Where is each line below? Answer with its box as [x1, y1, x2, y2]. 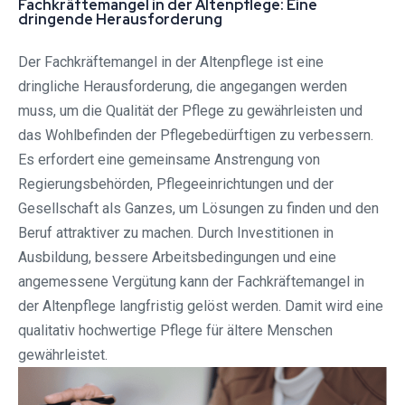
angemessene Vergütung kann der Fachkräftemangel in [18, 273, 364, 291]
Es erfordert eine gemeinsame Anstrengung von [18, 151, 320, 169]
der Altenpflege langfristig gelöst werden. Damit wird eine [18, 297, 383, 316]
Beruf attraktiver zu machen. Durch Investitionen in [18, 224, 334, 242]
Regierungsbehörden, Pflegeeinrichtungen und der [18, 175, 334, 193]
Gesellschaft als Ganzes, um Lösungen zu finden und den [18, 200, 379, 218]
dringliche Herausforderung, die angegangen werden [18, 78, 347, 96]
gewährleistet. [18, 346, 108, 364]
